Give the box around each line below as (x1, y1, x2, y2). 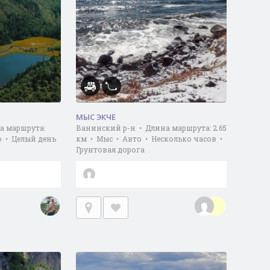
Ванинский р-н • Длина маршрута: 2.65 (75, 123, 227, 133)
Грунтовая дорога (75, 145, 145, 154)
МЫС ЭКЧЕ (75, 111, 116, 122)
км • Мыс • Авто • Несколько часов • (75, 134, 224, 143)
